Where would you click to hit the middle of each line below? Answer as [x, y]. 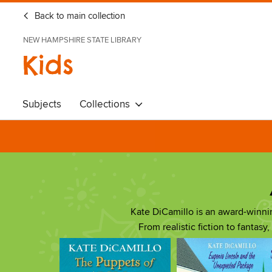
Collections [107, 104]
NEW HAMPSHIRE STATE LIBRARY [82, 40]
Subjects [42, 104]
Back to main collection [79, 16]
